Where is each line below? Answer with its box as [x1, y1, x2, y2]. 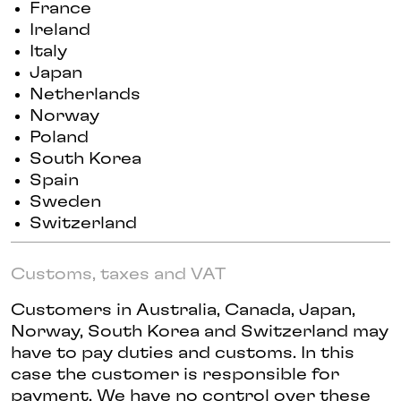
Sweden [30, 194, 101, 210]
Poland [30, 130, 89, 146]
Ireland [30, 22, 90, 38]
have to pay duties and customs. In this [11, 346, 354, 362]
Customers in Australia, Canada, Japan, [11, 303, 355, 319]
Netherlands [30, 87, 141, 103]
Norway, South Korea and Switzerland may [11, 324, 388, 340]
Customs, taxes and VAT [11, 267, 226, 283]
